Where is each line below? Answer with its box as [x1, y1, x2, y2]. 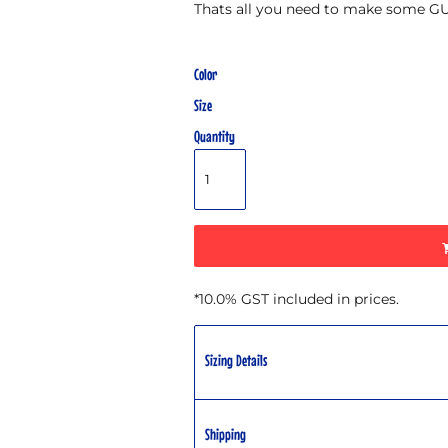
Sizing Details [205, 350, 267, 369]
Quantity [194, 126, 235, 145]
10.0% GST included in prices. [199, 289, 399, 308]
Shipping [205, 424, 246, 443]
